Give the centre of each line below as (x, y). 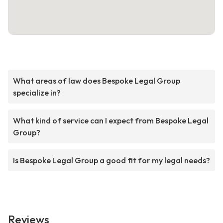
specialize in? (37, 93)
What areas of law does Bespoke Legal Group (97, 81)
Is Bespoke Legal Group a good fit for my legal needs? (111, 161)
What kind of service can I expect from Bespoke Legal (111, 121)
